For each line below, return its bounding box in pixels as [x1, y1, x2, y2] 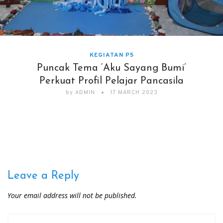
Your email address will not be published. [7, 191, 137, 201]
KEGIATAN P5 [89, 51, 134, 60]
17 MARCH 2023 [110, 89, 158, 97]
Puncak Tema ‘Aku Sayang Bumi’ [37, 63, 186, 74]
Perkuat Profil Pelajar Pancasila [39, 76, 184, 87]
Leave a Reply [7, 170, 79, 182]
